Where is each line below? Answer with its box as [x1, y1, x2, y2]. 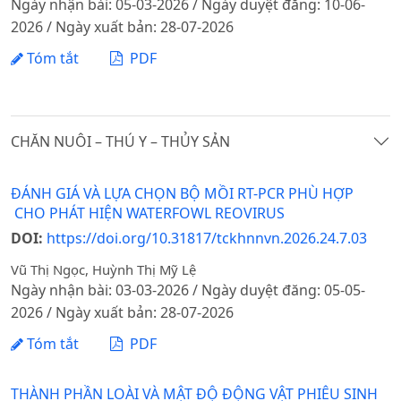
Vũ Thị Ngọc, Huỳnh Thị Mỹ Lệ [11, 260, 196, 278]
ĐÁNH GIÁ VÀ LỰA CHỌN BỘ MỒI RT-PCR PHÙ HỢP [11, 183, 354, 203]
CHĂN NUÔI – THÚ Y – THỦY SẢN [11, 131, 230, 151]
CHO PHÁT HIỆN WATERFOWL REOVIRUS [11, 202, 285, 223]
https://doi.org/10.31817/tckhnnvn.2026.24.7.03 [47, 227, 367, 248]
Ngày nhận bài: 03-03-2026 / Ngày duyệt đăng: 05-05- [11, 279, 365, 300]
